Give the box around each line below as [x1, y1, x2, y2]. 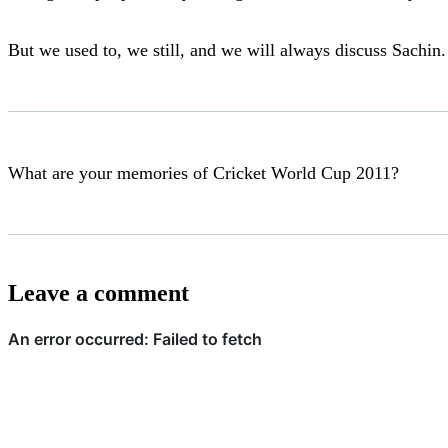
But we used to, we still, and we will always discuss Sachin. [8, 39, 446, 60]
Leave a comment [8, 279, 189, 306]
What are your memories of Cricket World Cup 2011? [8, 162, 399, 183]
